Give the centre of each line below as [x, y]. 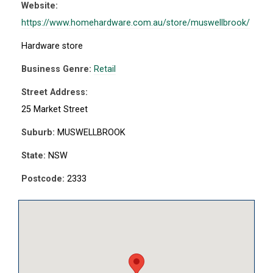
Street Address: [55, 92]
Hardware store [52, 46]
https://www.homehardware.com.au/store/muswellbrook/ [136, 23]
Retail [105, 69]
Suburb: [38, 133]
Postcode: [43, 179]
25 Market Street [55, 109]
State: [34, 156]
